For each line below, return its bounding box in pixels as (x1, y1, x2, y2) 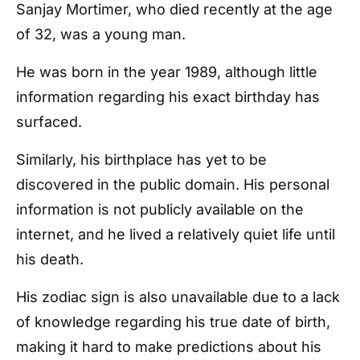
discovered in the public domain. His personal (16, 176, 329, 193)
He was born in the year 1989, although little (16, 63, 317, 80)
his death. (16, 251, 84, 268)
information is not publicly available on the (16, 201, 304, 218)
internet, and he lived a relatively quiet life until (16, 226, 335, 243)
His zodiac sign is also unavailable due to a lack (16, 288, 340, 305)
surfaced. (16, 113, 82, 130)
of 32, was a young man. (16, 26, 186, 43)
